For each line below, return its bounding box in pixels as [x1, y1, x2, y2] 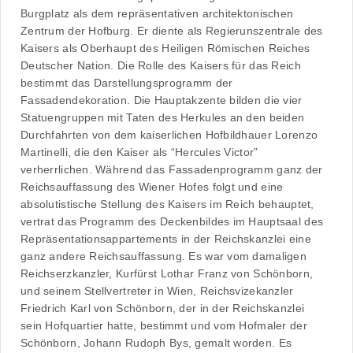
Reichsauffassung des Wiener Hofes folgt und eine [20, 180, 284, 194]
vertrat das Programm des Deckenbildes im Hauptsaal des [20, 215, 324, 229]
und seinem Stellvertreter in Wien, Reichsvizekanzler [20, 284, 294, 298]
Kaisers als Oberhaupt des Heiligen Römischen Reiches [20, 42, 310, 55]
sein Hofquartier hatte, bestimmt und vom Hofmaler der [20, 319, 307, 333]
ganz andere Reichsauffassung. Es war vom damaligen [20, 250, 307, 263]
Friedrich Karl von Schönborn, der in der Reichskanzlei [20, 302, 305, 315]
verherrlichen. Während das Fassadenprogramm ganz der [20, 163, 323, 176]
